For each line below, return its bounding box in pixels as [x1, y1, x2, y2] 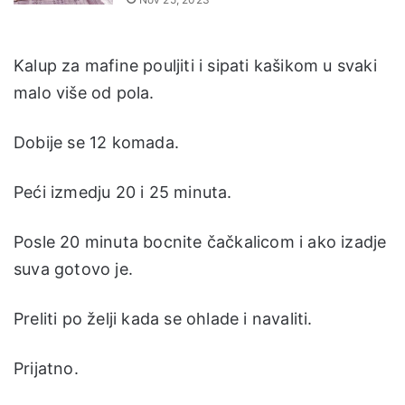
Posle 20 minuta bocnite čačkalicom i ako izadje [14, 232, 387, 252]
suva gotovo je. [14, 259, 133, 279]
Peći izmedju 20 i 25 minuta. [14, 183, 232, 202]
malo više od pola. [14, 83, 155, 103]
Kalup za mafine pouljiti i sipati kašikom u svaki [14, 56, 377, 76]
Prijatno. [14, 359, 79, 379]
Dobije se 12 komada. [14, 133, 179, 153]
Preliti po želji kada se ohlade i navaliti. [14, 309, 313, 329]
